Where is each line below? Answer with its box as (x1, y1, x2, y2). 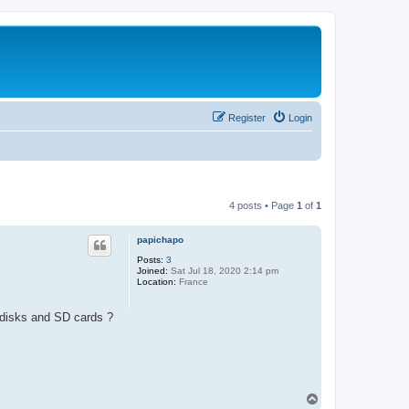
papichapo (137, 234, 184, 245)
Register (228, 111, 266, 123)
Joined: (137, 265, 168, 276)
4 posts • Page (229, 199, 297, 211)
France (176, 276, 208, 287)
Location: (137, 276, 176, 287)
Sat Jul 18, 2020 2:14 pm (168, 265, 278, 276)
